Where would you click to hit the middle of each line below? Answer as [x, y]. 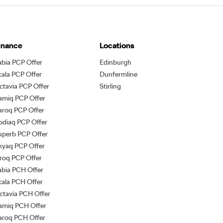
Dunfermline [118, 74]
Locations [117, 46]
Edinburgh [115, 62]
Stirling [110, 86]
